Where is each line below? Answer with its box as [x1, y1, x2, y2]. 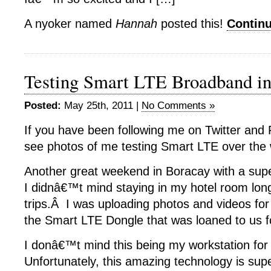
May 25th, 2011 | [61, 100, 142, 111]
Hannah [116, 17, 157, 30]
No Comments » [142, 100, 215, 111]
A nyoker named [24, 17, 116, 30]
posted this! [157, 17, 227, 30]
